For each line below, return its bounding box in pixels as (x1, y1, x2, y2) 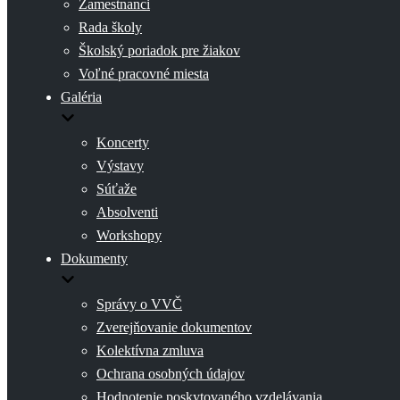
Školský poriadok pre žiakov (79, 43, 240, 58)
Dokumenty (61, 251, 128, 266)
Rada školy (79, 20, 142, 35)
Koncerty (96, 135, 149, 150)
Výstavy (96, 158, 144, 173)
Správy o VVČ (96, 296, 182, 312)
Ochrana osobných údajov (96, 366, 245, 381)
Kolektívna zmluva (96, 343, 204, 358)
